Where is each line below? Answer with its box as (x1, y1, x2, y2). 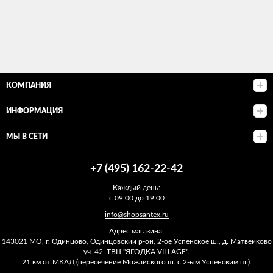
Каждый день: (113, 184, 160, 191)
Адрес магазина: (109, 227, 164, 235)
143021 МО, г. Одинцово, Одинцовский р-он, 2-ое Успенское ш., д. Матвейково (1, 238, 272, 245)
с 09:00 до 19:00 (108, 194, 165, 202)
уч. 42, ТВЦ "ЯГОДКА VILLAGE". (83, 248, 190, 255)
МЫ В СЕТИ (6, 133, 48, 140)
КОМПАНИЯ (6, 82, 51, 89)
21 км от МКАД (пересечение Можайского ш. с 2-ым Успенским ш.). (21, 258, 252, 266)
